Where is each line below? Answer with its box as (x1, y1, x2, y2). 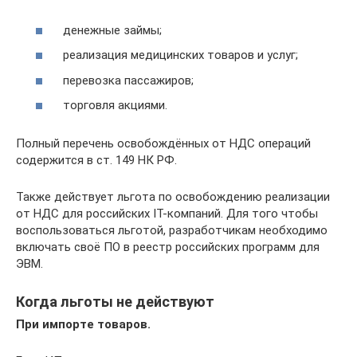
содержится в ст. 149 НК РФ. (16, 153, 177, 167)
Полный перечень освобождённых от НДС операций (16, 136, 311, 151)
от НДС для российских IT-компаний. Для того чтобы (16, 206, 318, 221)
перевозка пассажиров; (60, 73, 194, 88)
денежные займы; (60, 22, 162, 37)
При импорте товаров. (16, 317, 151, 331)
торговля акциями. (60, 98, 167, 112)
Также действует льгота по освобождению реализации (16, 190, 330, 204)
